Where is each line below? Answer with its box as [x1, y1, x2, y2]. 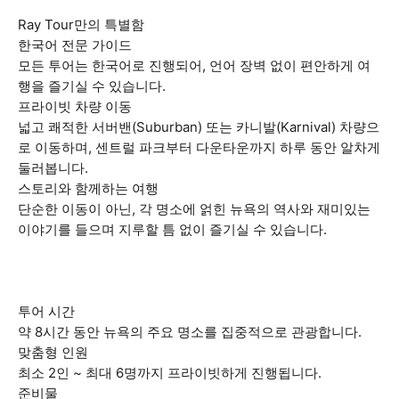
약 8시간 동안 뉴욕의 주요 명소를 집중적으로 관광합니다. [18, 323, 362, 340]
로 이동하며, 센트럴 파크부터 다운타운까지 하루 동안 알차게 [18, 139, 380, 156]
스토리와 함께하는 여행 [18, 180, 159, 197]
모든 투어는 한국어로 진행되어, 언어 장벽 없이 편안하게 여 [18, 57, 370, 74]
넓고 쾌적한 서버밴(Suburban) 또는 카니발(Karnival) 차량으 [18, 118, 379, 135]
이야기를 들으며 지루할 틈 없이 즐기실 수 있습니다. [18, 221, 327, 238]
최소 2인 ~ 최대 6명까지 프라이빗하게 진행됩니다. [18, 364, 322, 381]
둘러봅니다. [18, 159, 88, 176]
